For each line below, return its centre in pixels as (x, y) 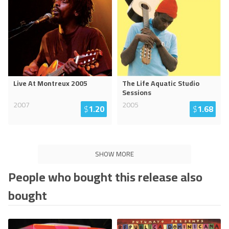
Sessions (137, 93)
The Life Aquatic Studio (161, 83)
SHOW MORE (114, 154)
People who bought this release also (105, 177)
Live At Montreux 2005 (50, 83)
